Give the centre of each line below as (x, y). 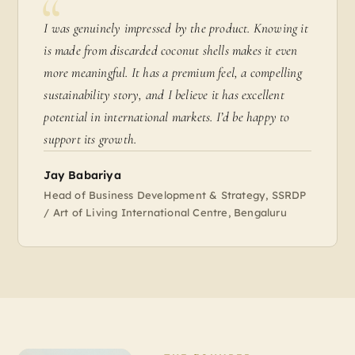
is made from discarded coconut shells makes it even (171, 51)
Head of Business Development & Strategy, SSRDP (175, 195)
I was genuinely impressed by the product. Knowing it (176, 29)
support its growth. (90, 139)
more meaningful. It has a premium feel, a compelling (173, 73)
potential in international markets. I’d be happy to (167, 117)
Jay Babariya (82, 176)
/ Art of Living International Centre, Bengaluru (165, 213)
